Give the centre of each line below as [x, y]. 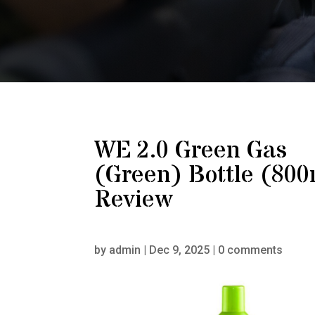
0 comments [251, 250]
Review [134, 200]
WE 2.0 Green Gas [191, 151]
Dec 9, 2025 [180, 250]
